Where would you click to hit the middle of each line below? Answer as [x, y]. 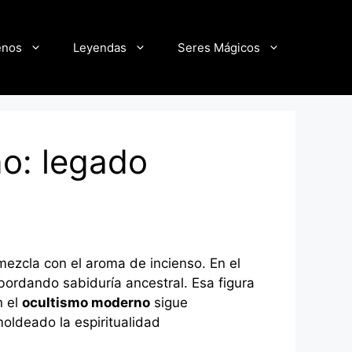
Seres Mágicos [219, 47]
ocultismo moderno [86, 303]
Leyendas [100, 47]
